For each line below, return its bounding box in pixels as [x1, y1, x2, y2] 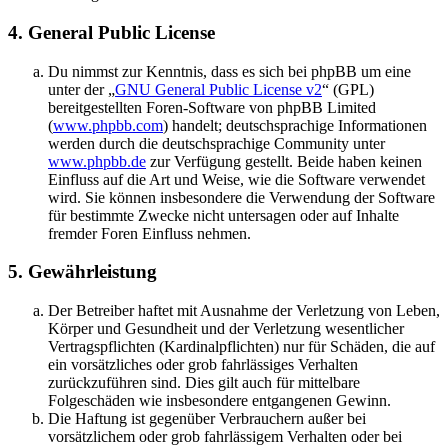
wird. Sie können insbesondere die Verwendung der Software [48, 188, 435, 206]
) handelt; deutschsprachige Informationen [163, 116, 427, 134]
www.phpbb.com [53, 116, 163, 134]
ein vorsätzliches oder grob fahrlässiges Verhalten [48, 356, 358, 373]
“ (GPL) [322, 80, 374, 98]
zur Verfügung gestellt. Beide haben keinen [146, 152, 422, 170]
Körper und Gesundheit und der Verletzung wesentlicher [48, 320, 404, 337]
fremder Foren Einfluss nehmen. [48, 224, 251, 242]
